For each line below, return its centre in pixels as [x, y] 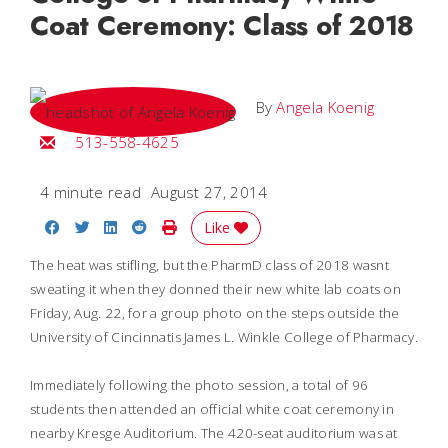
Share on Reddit [204, 226]
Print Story [213, 226]
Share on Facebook [128, 226]
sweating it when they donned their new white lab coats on [216, 289]
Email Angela [83, 141]
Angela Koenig [325, 107]
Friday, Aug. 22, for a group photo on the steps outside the [215, 313]
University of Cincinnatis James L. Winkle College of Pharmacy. [224, 337]
